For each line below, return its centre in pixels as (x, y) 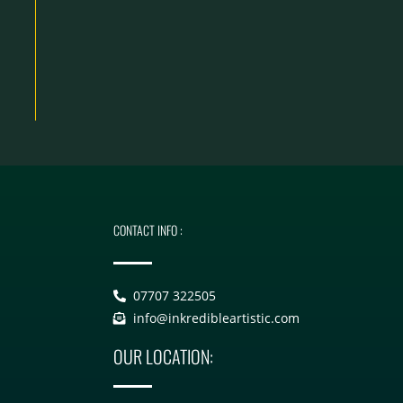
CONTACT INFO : (148, 230)
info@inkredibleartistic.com (217, 318)
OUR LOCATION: (163, 357)
